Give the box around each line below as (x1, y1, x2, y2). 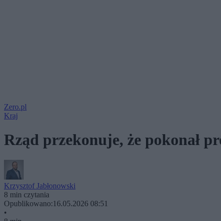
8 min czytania (4, 190, 49, 199)
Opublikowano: (4, 199, 53, 208)
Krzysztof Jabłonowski (4, 181, 75, 190)
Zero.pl (4, 103, 27, 111)
